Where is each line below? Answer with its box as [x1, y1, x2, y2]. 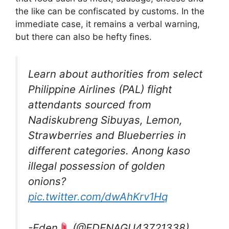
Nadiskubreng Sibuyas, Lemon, [28, 113, 182, 127]
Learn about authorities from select [28, 67, 202, 81]
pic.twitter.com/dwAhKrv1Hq [28, 190, 168, 203]
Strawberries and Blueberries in [28, 129, 186, 142]
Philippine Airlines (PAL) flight [28, 83, 172, 96]
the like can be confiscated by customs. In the [15, 6, 204, 16]
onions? [28, 175, 66, 188]
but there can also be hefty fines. [15, 31, 152, 42]
